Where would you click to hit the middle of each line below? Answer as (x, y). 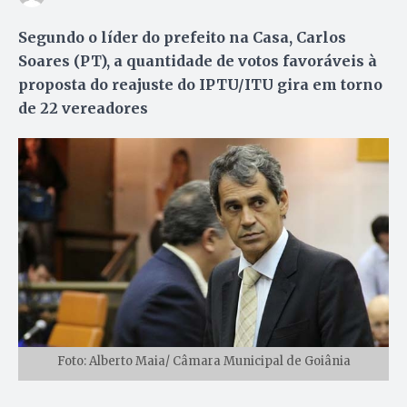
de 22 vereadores (83, 108)
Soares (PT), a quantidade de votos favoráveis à (198, 60)
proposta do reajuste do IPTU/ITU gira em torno (200, 84)
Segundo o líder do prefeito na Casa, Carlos (182, 37)
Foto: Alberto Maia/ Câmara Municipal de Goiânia (203, 361)
